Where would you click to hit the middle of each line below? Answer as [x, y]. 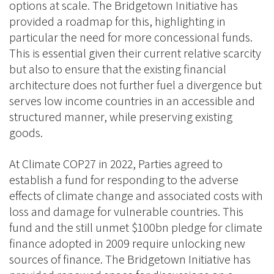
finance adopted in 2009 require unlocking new [127, 243]
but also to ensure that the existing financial [118, 69]
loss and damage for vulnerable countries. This [126, 212]
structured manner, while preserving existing [121, 117]
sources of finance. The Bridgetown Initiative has [130, 259]
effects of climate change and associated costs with [136, 196]
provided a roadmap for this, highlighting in [117, 21]
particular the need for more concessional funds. [131, 37]
